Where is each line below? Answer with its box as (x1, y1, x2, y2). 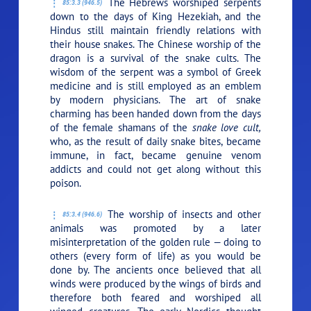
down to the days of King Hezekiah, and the (50, 10, 261, 24)
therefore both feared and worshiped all (50, 291, 261, 305)
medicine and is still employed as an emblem (50, 79, 261, 93)
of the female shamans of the (50, 121, 192, 135)
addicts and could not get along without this (50, 162, 261, 176)
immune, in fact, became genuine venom (50, 149, 261, 162)
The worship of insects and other (103, 208, 261, 221)
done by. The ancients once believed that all (50, 263, 261, 277)
